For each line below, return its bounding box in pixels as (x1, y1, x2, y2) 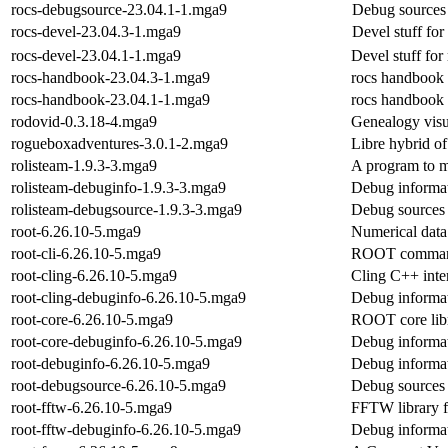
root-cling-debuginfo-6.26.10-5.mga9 (11, 288, 246, 306)
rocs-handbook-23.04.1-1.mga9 (11, 90, 210, 108)
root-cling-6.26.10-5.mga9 (11, 266, 177, 284)
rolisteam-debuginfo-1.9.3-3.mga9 (11, 178, 226, 196)
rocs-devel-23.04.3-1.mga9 (11, 22, 181, 40)
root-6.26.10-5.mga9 (11, 222, 141, 240)
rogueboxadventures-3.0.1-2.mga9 (11, 134, 228, 152)
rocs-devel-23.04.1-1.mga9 (11, 46, 181, 64)
